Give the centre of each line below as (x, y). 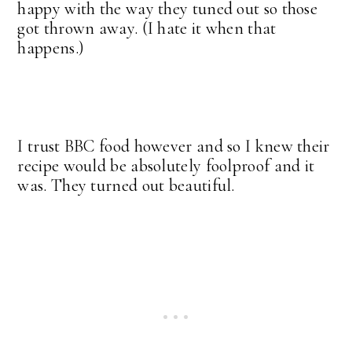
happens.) (51, 48)
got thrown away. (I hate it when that (147, 28)
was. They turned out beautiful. (126, 185)
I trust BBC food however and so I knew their (174, 146)
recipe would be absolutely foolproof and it (166, 165)
